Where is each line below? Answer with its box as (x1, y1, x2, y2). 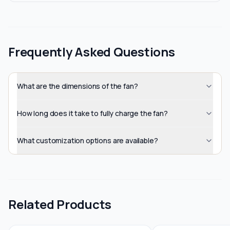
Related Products (8, 196, 112, 213)
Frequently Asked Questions (8, 43, 175, 60)
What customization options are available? (17, 136, 158, 145)
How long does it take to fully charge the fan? (17, 108, 168, 118)
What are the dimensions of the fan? (17, 81, 138, 91)
